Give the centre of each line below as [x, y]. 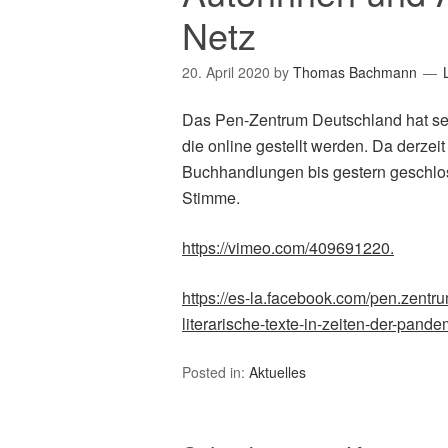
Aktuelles [277, 372]
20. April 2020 [226, 72]
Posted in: [215, 372]
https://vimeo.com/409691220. [288, 247]
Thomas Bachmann [355, 72]
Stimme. [211, 197]
